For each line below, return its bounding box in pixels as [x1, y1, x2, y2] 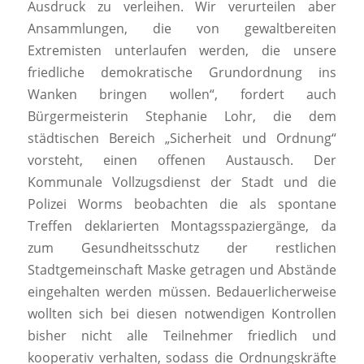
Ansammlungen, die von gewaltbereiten [27, 19, 337, 38]
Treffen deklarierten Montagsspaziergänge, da [27, 217, 337, 236]
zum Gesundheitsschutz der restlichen [27, 239, 337, 258]
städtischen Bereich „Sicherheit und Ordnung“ [27, 129, 337, 148]
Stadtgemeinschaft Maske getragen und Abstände [27, 261, 337, 279]
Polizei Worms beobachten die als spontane [27, 195, 337, 214]
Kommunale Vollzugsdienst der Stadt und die [27, 173, 337, 192]
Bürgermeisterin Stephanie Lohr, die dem [27, 107, 337, 126]
